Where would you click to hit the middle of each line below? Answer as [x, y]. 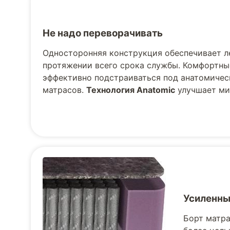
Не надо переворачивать [103, 33]
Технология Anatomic [131, 90]
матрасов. [65, 90]
